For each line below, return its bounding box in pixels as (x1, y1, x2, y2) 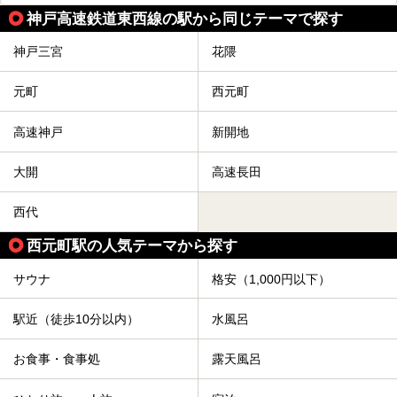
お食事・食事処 (13, 352, 100, 367)
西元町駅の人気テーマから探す (27, 237, 237, 255)
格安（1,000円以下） (212, 271, 331, 286)
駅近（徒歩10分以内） (13, 312, 139, 327)
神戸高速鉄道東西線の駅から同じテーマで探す (27, 9, 343, 27)
